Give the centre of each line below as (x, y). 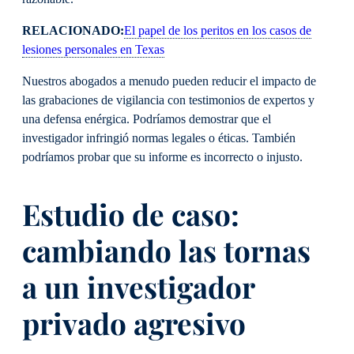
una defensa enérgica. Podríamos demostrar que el (147, 120)
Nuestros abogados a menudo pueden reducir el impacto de (169, 82)
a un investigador (138, 287)
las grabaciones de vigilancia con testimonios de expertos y (168, 101)
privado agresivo (137, 323)
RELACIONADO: (73, 30)
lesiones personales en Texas (93, 49)
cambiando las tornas (166, 250)
